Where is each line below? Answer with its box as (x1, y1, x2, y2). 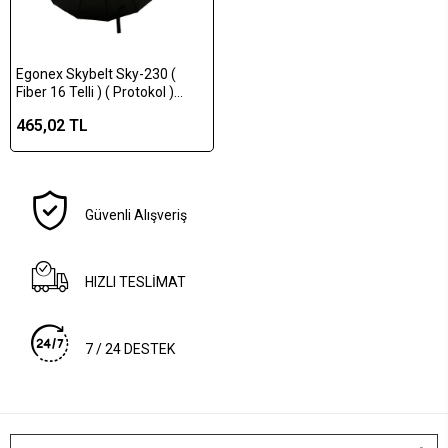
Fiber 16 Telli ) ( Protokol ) (16, 83, 174, 100)
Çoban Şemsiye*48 (16, 101, 137, 118)
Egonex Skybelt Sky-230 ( (16, 65, 176, 82)
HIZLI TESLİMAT (85, 273, 187, 290)
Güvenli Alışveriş (85, 206, 188, 223)
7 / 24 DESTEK (85, 340, 176, 357)
